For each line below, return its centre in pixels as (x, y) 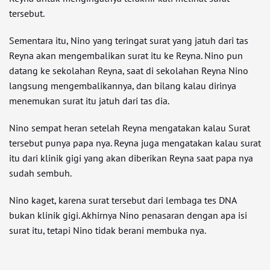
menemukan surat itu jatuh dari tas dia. (89, 101)
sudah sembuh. (40, 173)
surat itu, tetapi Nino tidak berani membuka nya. (108, 231)
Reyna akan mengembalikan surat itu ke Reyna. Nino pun (126, 56)
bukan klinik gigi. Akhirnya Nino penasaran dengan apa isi (128, 215)
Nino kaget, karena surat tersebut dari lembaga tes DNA (123, 200)
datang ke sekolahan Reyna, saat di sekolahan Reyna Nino (129, 71)
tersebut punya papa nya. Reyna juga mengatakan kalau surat (135, 143)
